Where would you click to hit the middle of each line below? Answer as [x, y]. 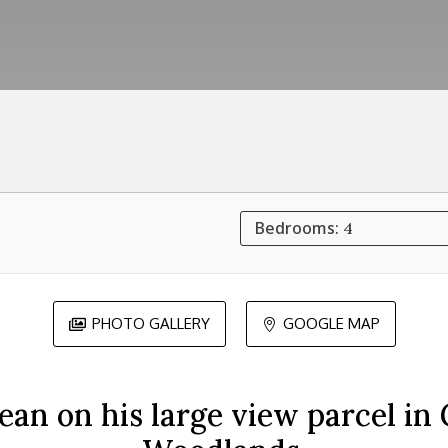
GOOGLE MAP [331, 323]
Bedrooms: [299, 227]
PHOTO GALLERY [150, 323]
